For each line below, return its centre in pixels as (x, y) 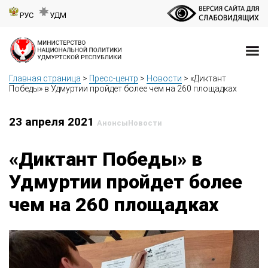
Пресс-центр (114, 79)
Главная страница (45, 79)
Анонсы (112, 123)
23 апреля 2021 (53, 122)
